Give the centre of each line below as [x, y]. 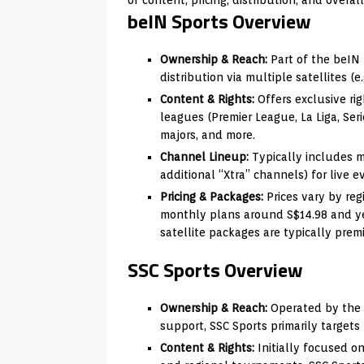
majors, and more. [208, 134]
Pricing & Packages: [212, 196]
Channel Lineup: [204, 156]
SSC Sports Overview [215, 269]
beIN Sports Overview [219, 21]
